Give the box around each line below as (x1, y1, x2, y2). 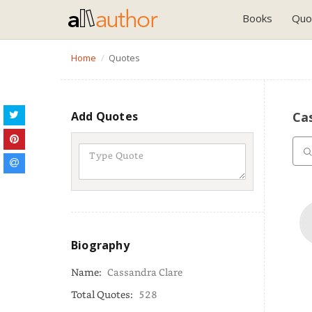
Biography (71, 237, 130, 253)
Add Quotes (71, 109, 138, 124)
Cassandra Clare (107, 265, 182, 279)
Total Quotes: (71, 288, 135, 301)
